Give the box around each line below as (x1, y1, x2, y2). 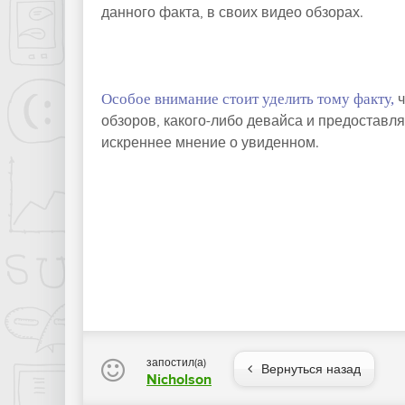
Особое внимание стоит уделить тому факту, (101, 90, 394, 108)
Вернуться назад (261, 362, 361, 378)
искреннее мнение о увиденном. (101, 134, 319, 152)
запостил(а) (146, 355, 206, 369)
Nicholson (146, 370, 212, 389)
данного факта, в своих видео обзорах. (101, 4, 363, 22)
